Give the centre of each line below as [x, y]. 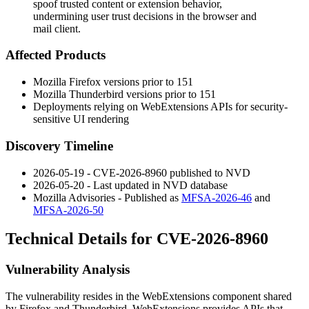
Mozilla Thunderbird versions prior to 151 [124, 94]
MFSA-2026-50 [68, 210]
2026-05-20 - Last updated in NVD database [130, 185]
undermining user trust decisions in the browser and [145, 16]
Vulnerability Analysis [68, 270]
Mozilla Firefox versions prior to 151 [113, 82]
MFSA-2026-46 [217, 197]
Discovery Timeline [59, 146]
